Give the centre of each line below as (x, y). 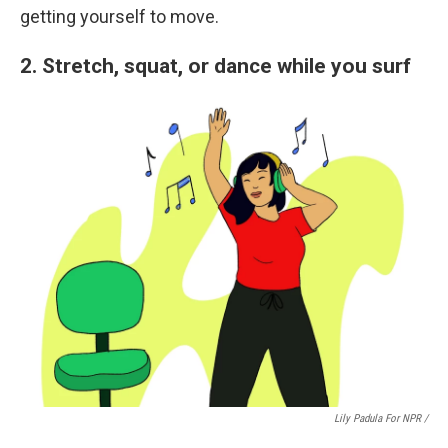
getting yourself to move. (119, 16)
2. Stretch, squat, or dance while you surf (218, 65)
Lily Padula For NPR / (381, 418)
